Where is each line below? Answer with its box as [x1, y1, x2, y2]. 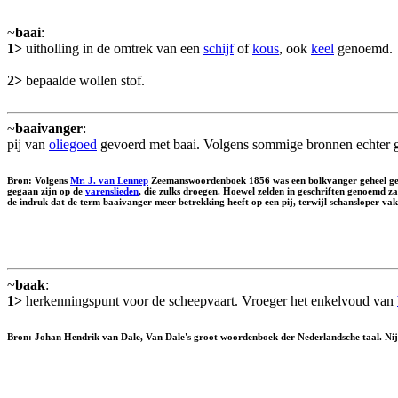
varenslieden [85, 185, 139, 196]
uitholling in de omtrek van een [22, 40, 203, 56]
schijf [203, 40, 234, 56]
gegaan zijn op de [7, 185, 85, 196]
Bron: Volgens [7, 174, 70, 186]
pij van [7, 136, 49, 152]
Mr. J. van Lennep [70, 174, 148, 186]
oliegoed [49, 136, 97, 152]
